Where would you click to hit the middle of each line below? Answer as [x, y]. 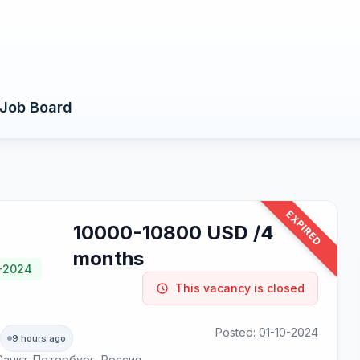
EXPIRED [304, 228]
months [108, 258]
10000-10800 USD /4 [173, 233]
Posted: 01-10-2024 [267, 332]
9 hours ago [39, 338]
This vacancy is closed [240, 288]
